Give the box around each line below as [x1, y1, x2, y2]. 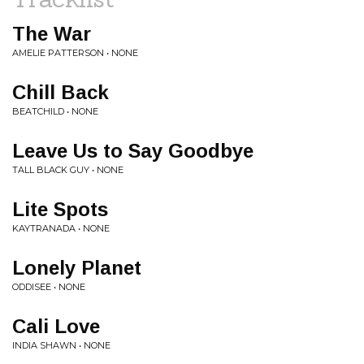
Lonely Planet [12, 257, 141, 279]
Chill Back [12, 81, 109, 103]
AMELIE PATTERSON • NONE [12, 47, 138, 58]
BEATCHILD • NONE [12, 106, 98, 117]
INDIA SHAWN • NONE [12, 340, 110, 351]
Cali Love [12, 315, 100, 337]
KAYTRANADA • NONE [12, 223, 110, 234]
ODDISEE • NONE [12, 281, 85, 292]
